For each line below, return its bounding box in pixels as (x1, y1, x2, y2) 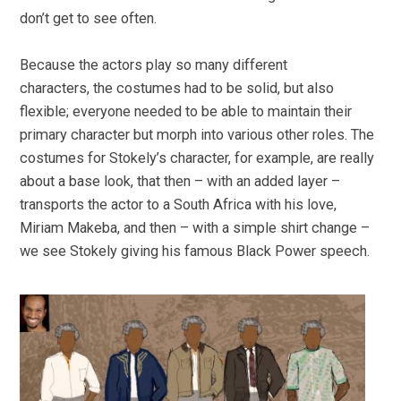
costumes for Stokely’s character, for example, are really (20, 149, 375, 167)
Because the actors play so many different (20, 56, 288, 74)
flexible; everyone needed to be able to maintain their (20, 103, 353, 121)
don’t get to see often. (20, 9, 158, 27)
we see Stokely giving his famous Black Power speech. (20, 243, 374, 260)
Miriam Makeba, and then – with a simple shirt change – (20, 219, 371, 237)
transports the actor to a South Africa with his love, (20, 196, 337, 214)
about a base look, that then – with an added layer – (20, 173, 341, 191)
